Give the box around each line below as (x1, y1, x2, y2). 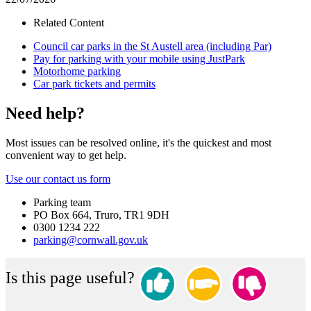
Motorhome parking (33, 65, 121, 78)
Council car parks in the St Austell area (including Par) (33, 40, 271, 53)
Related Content (33, 17, 104, 29)
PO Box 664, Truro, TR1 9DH (33, 208, 169, 221)
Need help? (6, 103, 85, 122)
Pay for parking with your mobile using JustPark (33, 53, 245, 65)
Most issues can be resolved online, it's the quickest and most (6, 136, 271, 149)
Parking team (33, 196, 91, 208)
